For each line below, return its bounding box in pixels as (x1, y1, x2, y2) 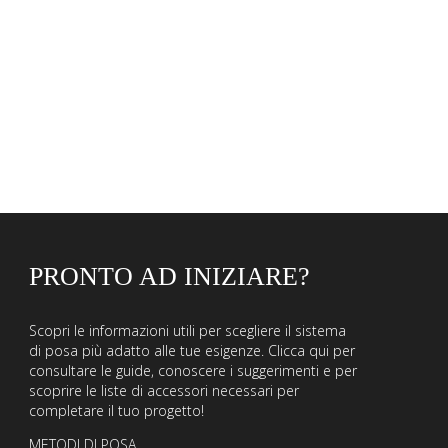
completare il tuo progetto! (28, 401, 204, 420)
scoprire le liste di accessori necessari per (28, 381, 299, 400)
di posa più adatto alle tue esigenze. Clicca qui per (28, 341, 355, 360)
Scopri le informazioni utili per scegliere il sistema (28, 321, 346, 340)
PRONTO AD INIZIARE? (28, 262, 310, 291)
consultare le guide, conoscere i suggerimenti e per (28, 361, 357, 380)
